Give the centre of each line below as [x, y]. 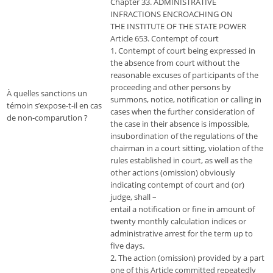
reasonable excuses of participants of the [184, 75]
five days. [127, 246]
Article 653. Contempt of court [165, 39]
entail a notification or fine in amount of [183, 209]
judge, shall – [133, 197]
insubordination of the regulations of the [184, 136]
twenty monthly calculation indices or [178, 222]
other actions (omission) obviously [173, 173]
